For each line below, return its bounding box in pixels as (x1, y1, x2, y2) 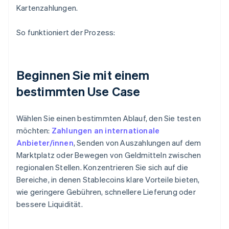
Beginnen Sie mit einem (16, 67, 150, 83)
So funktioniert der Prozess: (16, 27, 116, 38)
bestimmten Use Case (16, 83, 140, 100)
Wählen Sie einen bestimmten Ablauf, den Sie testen (16, 113, 201, 124)
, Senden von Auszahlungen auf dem (73, 138, 201, 148)
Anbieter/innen (16, 138, 74, 148)
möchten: (16, 125, 52, 136)
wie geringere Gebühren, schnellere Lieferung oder (16, 187, 196, 197)
